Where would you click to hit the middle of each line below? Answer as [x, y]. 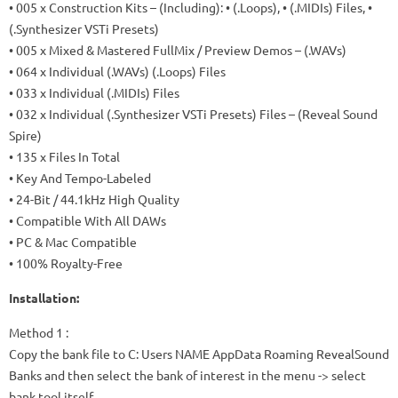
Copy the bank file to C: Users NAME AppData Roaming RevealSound [199, 354]
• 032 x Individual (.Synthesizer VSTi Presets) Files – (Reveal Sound [193, 114]
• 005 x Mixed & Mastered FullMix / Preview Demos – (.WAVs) [178, 50]
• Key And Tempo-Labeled [80, 178]
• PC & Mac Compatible [73, 242]
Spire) [25, 135]
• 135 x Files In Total [64, 156]
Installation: [44, 298]
